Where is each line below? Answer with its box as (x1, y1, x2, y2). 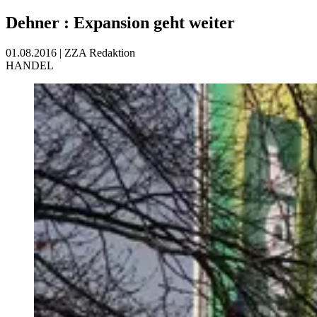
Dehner (6, 13, 64, 32)
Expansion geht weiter (74, 13, 235, 32)
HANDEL (6, 59, 54, 71)
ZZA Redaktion (64, 46, 135, 59)
